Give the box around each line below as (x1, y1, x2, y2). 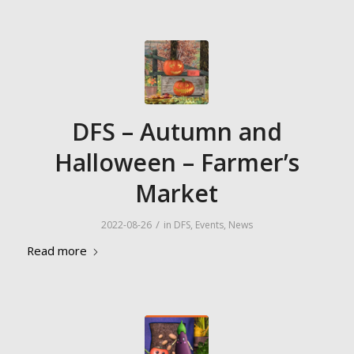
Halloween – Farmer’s (54, 146, 299, 179)
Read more (26, 243, 87, 258)
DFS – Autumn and (71, 115, 282, 148)
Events (194, 218, 224, 232)
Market (135, 177, 219, 209)
